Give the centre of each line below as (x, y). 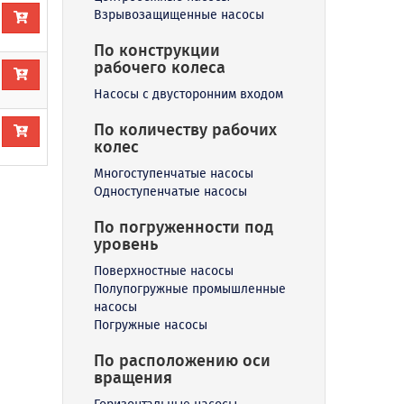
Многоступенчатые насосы (173, 173)
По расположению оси (182, 360)
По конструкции (156, 50)
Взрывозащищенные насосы (179, 14)
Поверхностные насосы (163, 271)
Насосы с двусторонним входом (188, 94)
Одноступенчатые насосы (170, 191)
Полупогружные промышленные (189, 289)
